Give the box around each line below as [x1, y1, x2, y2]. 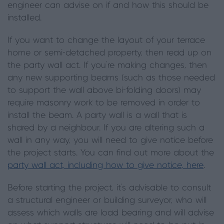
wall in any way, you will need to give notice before [7, 135, 213, 145]
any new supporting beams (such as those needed [7, 73, 215, 82]
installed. [7, 13, 41, 22]
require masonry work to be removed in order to [7, 98, 200, 107]
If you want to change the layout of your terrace [7, 35, 205, 45]
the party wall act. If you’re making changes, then [7, 60, 207, 70]
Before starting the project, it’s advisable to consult [7, 183, 211, 192]
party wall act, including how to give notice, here [7, 160, 203, 170]
